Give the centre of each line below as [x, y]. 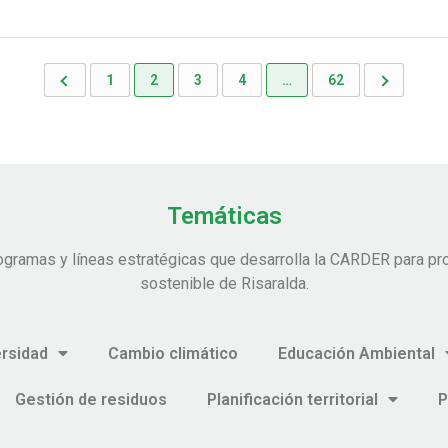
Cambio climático [172, 353]
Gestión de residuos [91, 399]
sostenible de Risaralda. [224, 284]
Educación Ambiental [356, 353]
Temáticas [224, 216]
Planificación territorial [292, 399]
